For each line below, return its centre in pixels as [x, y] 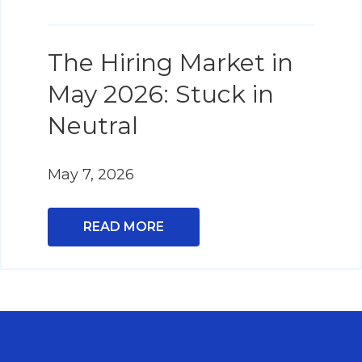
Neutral [93, 125]
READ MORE [124, 226]
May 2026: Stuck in [161, 94]
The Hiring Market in [170, 62]
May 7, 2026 [91, 174]
